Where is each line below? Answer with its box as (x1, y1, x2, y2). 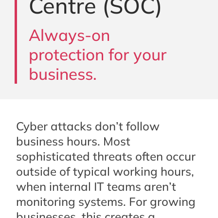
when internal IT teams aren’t (16, 179, 177, 194)
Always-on (29, 25, 110, 45)
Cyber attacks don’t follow (16, 119, 160, 134)
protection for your (29, 44, 166, 65)
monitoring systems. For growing (16, 194, 196, 209)
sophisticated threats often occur (16, 149, 196, 164)
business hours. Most (16, 134, 131, 149)
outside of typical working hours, (16, 164, 195, 179)
